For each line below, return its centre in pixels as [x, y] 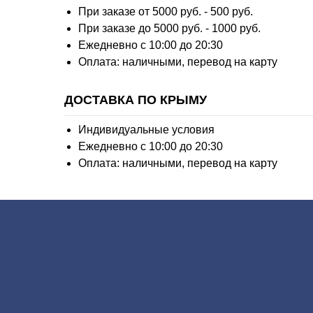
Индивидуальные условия [146, 130]
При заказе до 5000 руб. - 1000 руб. [169, 29]
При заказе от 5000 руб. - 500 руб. [166, 12]
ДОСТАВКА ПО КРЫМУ [136, 100]
